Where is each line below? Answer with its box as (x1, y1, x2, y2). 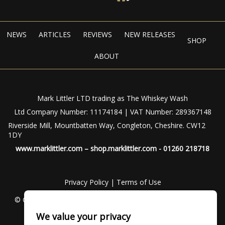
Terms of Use (116, 177, 161, 187)
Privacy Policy (64, 177, 108, 187)
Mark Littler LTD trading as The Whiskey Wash (37, 93, 188, 103)
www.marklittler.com (16, 144, 82, 154)
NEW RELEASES (124, 30, 175, 40)
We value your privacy (36, 210, 131, 222)
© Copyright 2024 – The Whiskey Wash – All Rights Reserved (14, 195, 211, 205)
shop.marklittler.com (90, 144, 157, 154)
